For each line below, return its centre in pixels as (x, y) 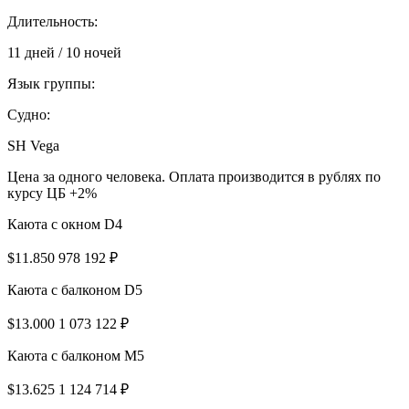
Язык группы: (51, 83)
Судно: (29, 114)
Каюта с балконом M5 (76, 355)
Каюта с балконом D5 (75, 289)
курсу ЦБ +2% (52, 193)
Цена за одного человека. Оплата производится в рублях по (194, 176)
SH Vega (33, 145)
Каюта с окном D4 (65, 224)
